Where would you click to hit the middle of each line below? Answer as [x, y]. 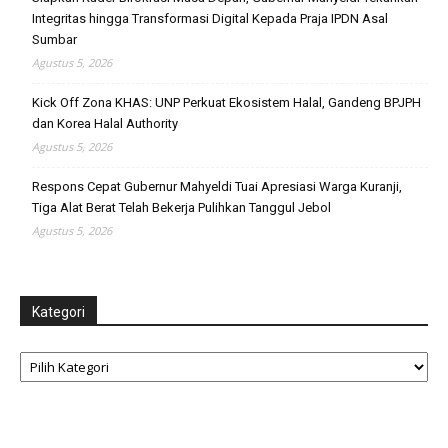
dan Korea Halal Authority [105, 123]
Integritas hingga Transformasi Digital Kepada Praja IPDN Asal [210, 18]
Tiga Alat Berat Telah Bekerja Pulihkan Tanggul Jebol [181, 207]
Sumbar [54, 39]
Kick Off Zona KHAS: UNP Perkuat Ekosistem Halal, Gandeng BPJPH [226, 102]
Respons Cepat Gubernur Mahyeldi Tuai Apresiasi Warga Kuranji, [217, 186]
